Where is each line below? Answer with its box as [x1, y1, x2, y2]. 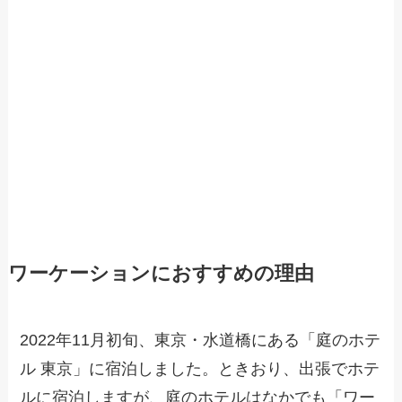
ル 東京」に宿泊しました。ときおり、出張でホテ [20, 360, 380, 379]
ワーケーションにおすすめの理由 [7, 263, 314, 285]
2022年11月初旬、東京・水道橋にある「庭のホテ [20, 331, 381, 350]
